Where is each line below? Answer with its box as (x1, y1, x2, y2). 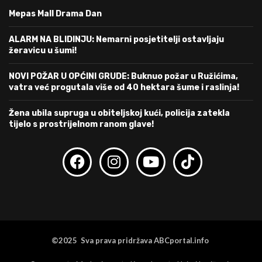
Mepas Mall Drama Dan (9, 8, 102, 19)
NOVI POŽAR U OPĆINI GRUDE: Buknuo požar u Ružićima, (9, 71, 238, 81)
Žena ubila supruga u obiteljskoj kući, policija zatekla (9, 108, 230, 118)
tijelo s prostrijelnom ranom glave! (9, 119, 154, 129)
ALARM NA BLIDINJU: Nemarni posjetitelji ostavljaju (9, 34, 224, 44)
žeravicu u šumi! (9, 45, 77, 56)
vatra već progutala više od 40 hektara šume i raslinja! (9, 82, 239, 92)
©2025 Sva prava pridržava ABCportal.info (51, 235, 211, 245)
